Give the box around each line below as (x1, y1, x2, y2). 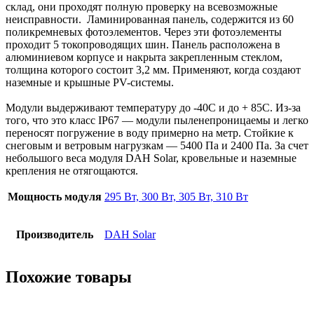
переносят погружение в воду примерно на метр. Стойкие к (6, 126, 294, 139)
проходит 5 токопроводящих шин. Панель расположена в (6, 38, 280, 50)
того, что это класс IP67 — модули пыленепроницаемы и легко (6, 114, 308, 126)
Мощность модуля (8, 190, 102, 203)
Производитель (16, 228, 93, 240)
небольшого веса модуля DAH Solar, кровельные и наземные (6, 151, 296, 164)
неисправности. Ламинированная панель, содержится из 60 (6, 13, 294, 25)
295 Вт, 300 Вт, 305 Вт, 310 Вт (104, 190, 248, 203)
